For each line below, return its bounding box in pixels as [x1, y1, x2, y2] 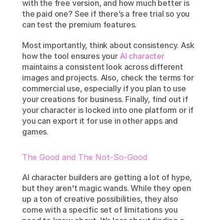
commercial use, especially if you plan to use [22, 83, 186, 93]
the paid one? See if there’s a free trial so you [22, 9, 190, 19]
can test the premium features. [22, 20, 137, 29]
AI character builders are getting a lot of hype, [22, 172, 192, 182]
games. [22, 127, 49, 137]
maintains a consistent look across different [22, 62, 183, 72]
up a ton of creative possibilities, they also [22, 194, 178, 204]
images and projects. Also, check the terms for [22, 73, 194, 82]
